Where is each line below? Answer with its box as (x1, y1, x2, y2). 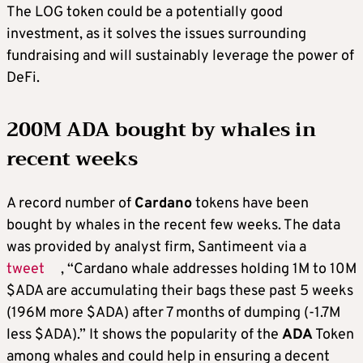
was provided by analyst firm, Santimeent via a (6, 237, 306, 257)
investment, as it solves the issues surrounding (6, 24, 306, 44)
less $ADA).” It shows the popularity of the (6, 325, 282, 344)
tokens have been (192, 194, 309, 213)
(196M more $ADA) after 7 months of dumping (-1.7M (6, 303, 340, 322)
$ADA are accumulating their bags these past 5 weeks (6, 281, 353, 301)
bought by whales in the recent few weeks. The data (6, 216, 340, 235)
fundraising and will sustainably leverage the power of (6, 46, 354, 66)
